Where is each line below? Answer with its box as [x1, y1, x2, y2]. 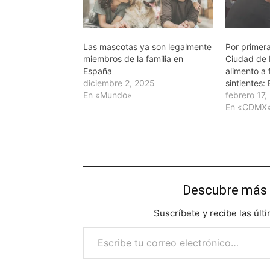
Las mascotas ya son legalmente [83, 41, 212, 52]
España [83, 65, 112, 76]
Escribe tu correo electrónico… [83, 220, 90, 232]
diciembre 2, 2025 [83, 77, 155, 88]
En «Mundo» [83, 89, 132, 100]
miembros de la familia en [83, 53, 183, 64]
